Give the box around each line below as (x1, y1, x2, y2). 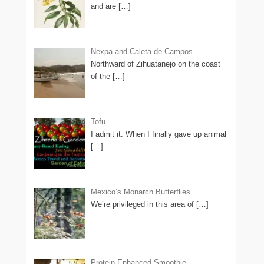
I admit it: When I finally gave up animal (91, 130, 227, 139)
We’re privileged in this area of (91, 200, 197, 209)
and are (91, 2, 119, 11)
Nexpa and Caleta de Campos (91, 47, 193, 57)
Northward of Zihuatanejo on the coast (91, 60, 221, 69)
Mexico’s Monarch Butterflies (91, 187, 191, 197)
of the (91, 72, 113, 81)
